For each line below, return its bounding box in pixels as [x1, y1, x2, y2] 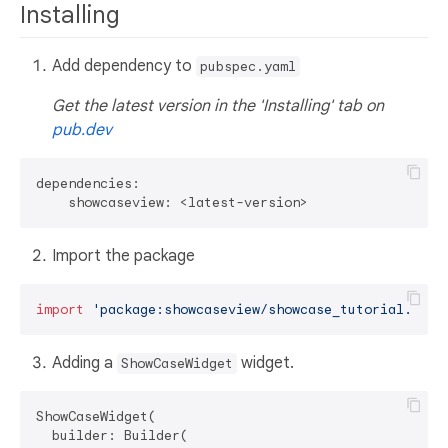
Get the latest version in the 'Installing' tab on [52, 96, 384, 117]
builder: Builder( [36, 427, 188, 445]
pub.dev [52, 120, 112, 141]
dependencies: [36, 175, 140, 193]
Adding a [52, 353, 117, 374]
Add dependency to [52, 56, 196, 77]
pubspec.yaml [200, 58, 296, 76]
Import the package [52, 246, 195, 267]
